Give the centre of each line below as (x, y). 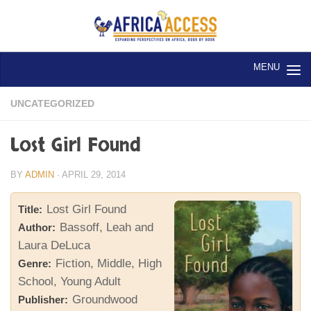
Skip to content (59, 19)
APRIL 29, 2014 (94, 175)
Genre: (35, 263)
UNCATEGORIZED (52, 104)
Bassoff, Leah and (107, 227)
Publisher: (43, 300)
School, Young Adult (70, 281)
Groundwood (105, 299)
